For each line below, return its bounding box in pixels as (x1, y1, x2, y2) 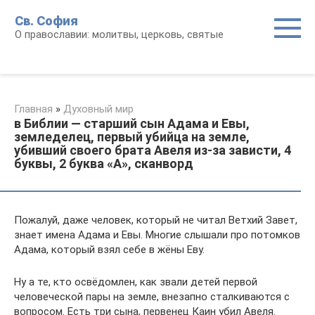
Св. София (15, 13, 78, 28)
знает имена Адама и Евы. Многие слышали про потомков (14, 229, 300, 241)
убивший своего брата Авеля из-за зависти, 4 (14, 143, 291, 157)
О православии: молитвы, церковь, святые (15, 28, 224, 41)
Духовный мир (63, 103, 134, 115)
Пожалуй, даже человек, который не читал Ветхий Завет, (14, 214, 297, 226)
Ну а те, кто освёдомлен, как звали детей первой (14, 276, 257, 288)
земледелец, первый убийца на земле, (14, 129, 250, 144)
